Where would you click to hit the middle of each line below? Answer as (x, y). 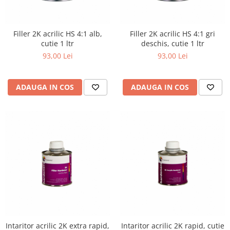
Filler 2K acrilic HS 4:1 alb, (57, 34)
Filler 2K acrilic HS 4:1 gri (172, 34)
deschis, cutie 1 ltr (172, 43)
